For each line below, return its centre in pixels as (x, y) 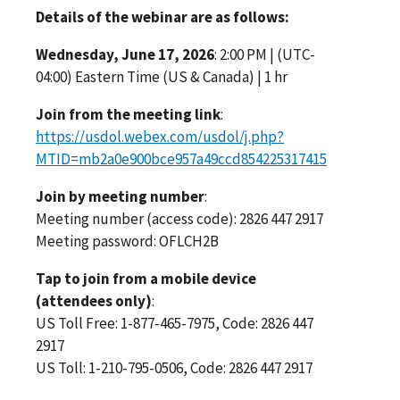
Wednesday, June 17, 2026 (125, 54)
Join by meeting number (120, 196)
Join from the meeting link (128, 114)
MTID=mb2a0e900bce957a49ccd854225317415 (181, 158)
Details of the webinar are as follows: (162, 17)
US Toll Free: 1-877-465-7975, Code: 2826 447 (175, 323)
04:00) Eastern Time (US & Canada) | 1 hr (162, 76)
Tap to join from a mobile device (146, 278)
